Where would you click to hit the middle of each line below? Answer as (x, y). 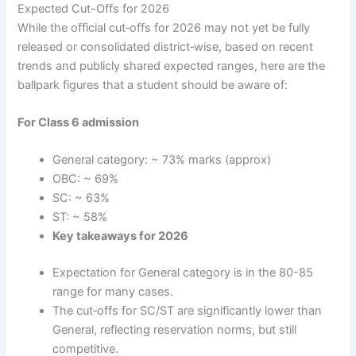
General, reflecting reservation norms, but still (175, 330)
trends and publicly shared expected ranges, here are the (172, 66)
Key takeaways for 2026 (121, 236)
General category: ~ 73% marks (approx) (162, 160)
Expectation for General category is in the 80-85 (183, 273)
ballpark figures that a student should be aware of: (153, 85)
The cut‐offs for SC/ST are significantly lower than (188, 311)
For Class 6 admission (79, 122)
